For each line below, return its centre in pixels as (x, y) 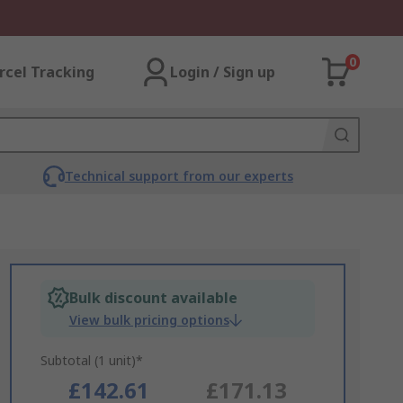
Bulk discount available (153, 298)
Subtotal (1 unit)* (91, 360)
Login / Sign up (223, 72)
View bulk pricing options (149, 320)
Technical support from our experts (179, 176)
